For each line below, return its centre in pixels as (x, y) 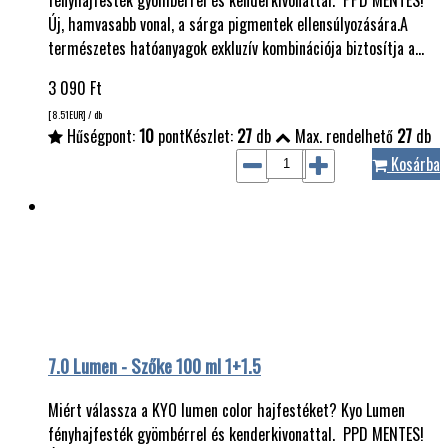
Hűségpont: (101, 135)
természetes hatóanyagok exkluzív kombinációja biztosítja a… (236, 47)
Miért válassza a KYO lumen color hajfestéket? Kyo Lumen (226, 410)
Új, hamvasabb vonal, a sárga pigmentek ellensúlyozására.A (228, 23)
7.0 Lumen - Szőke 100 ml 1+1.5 (154, 366)
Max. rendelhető (344, 135)
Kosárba (413, 163)
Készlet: (211, 135)
